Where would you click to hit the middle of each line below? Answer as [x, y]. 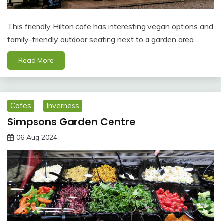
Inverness [63, 106]
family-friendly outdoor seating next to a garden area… [103, 40]
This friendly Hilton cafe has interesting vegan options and [110, 26]
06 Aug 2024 [37, 137]
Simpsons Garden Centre [72, 122]
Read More [36, 60]
